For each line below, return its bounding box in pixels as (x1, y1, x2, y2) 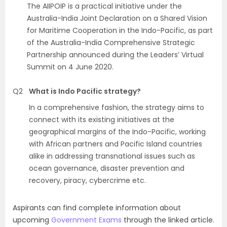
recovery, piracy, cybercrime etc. (29, 175, 146, 185)
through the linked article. (122, 215, 214, 225)
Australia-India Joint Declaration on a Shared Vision (27, 13, 207, 23)
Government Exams (51, 215, 122, 225)
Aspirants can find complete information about (13, 203, 181, 213)
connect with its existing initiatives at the (29, 115, 174, 125)
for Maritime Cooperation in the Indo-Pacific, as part (27, 25, 213, 35)
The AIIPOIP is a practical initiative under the (27, 1, 182, 11)
